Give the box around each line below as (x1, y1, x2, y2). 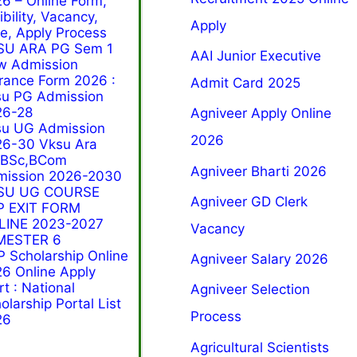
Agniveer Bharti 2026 (190, 163, 328, 179)
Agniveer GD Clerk (190, 193, 308, 210)
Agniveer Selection (190, 281, 311, 298)
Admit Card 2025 (190, 75, 301, 92)
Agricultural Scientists (190, 339, 330, 355)
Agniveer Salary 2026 (190, 251, 329, 268)
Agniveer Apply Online (190, 105, 332, 122)
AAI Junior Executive (190, 48, 322, 65)
